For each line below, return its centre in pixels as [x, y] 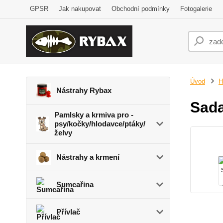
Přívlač [68, 212]
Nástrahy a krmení [88, 157]
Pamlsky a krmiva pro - [94, 115]
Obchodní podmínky [141, 9]
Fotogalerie [196, 9]
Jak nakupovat [80, 9]
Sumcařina [75, 184]
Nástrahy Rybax [84, 90]
